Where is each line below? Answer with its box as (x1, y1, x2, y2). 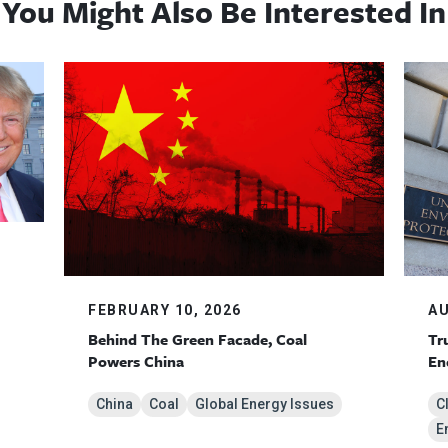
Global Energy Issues (195, 395, 334, 412)
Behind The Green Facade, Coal (88, 327, 307, 350)
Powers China (88, 349, 184, 372)
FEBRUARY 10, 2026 (88, 301, 242, 318)
